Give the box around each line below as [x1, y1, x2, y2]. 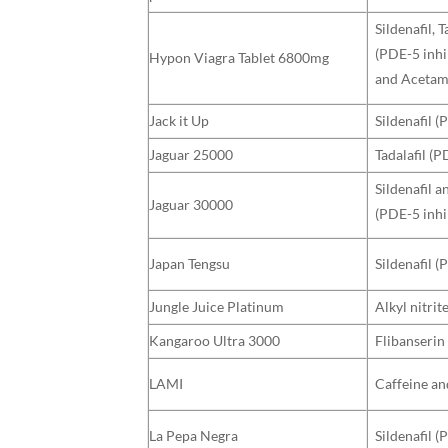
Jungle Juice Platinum [149, 297, 284, 315]
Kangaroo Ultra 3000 [149, 331, 280, 349]
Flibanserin [375, 331, 446, 349]
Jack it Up [149, 111, 209, 129]
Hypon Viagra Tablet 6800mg [149, 48, 329, 66]
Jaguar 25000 [149, 145, 233, 163]
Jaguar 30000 [149, 195, 233, 213]
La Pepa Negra [149, 426, 238, 444]
